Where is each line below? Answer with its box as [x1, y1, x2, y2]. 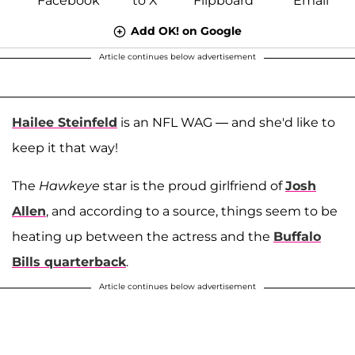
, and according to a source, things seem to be [46, 203, 338, 219]
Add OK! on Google [131, 23, 242, 38]
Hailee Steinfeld [12, 114, 117, 130]
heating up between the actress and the [12, 228, 273, 244]
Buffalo [273, 228, 321, 244]
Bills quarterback [12, 254, 126, 269]
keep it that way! [12, 139, 118, 155]
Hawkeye [39, 177, 100, 193]
